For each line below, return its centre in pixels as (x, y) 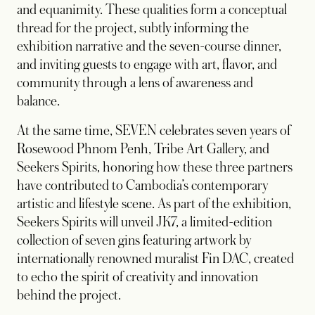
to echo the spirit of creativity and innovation (137, 277)
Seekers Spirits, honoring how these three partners (155, 168)
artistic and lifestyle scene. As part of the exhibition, (154, 204)
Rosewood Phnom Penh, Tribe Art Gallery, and (143, 149)
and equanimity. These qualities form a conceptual (152, 10)
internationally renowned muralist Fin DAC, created (155, 259)
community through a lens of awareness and (135, 83)
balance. (38, 102)
